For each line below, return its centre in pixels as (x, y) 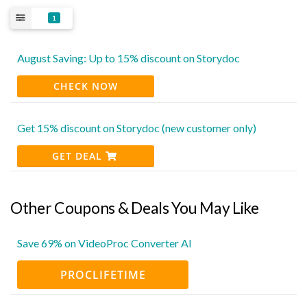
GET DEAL (78, 156)
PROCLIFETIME (103, 274)
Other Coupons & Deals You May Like (135, 207)
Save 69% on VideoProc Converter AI (105, 243)
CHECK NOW (86, 86)
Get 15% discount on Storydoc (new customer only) (137, 127)
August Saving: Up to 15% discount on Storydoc (128, 58)
